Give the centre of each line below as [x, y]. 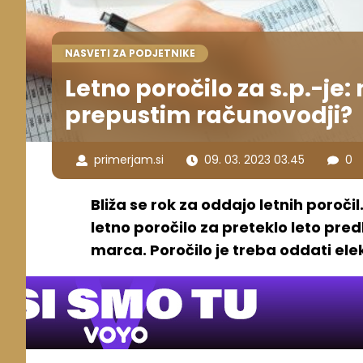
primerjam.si [129, 160]
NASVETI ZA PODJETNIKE [130, 53]
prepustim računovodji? [209, 115]
